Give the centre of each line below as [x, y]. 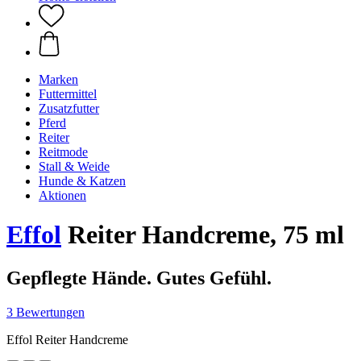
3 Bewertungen [46, 312]
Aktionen [62, 195]
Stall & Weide [74, 166]
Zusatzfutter [69, 108]
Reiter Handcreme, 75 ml [203, 235]
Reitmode [63, 152]
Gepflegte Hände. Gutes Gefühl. [139, 278]
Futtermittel [68, 94]
